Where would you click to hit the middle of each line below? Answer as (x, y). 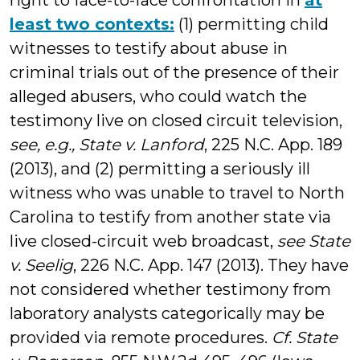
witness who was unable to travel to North (177, 193)
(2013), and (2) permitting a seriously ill (160, 169)
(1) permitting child (252, 24)
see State (314, 241)
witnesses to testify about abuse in (149, 48)
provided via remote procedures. (141, 337)
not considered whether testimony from (170, 289)
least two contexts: (92, 24)
